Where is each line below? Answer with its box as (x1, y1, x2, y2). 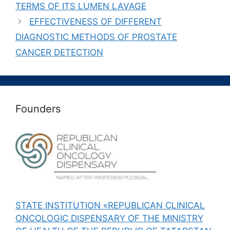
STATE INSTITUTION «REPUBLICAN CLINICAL (15, 200, 205, 210)
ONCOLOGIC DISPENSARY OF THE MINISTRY (15, 213, 203, 223)
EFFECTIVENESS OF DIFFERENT (29, 16, 162, 27)
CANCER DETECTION (15, 47, 103, 58)
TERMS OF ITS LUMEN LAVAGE (15, 1, 146, 12)
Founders (15, 103, 61, 116)
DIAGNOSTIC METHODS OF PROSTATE (15, 32, 177, 43)
